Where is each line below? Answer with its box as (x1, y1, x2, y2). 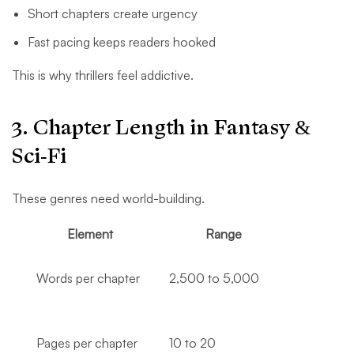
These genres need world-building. (12, 190, 205, 207)
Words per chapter (14, 270, 140, 287)
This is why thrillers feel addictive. (12, 67, 194, 84)
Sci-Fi (12, 142, 66, 171)
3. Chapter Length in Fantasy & (12, 114, 311, 142)
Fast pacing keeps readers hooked (28, 34, 216, 51)
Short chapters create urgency (28, 6, 198, 22)
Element (67, 226, 113, 243)
